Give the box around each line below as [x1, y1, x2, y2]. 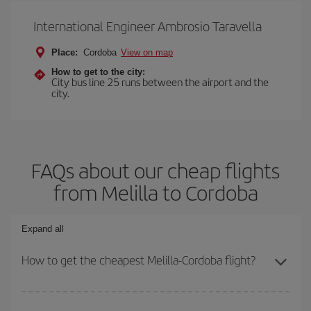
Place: [51, 47, 78, 58]
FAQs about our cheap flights [31, 155, 280, 185]
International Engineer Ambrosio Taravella [33, 17, 262, 35]
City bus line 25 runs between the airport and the [51, 74, 269, 89]
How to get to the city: [51, 67, 145, 77]
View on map [121, 47, 173, 58]
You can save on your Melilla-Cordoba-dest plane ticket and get [22, 293, 276, 303]
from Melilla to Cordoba [53, 178, 258, 207]
